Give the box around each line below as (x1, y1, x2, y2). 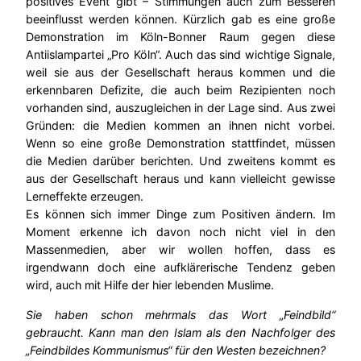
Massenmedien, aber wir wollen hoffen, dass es (26, 243, 335, 257)
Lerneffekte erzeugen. (26, 189, 143, 204)
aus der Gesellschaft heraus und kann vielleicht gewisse (26, 172, 335, 186)
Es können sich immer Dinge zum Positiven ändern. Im (26, 207, 335, 222)
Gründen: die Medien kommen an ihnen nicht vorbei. (26, 118, 335, 133)
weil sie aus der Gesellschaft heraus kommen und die (26, 65, 335, 80)
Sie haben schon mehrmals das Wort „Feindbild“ (26, 307, 335, 322)
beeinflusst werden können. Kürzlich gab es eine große (26, 12, 335, 27)
